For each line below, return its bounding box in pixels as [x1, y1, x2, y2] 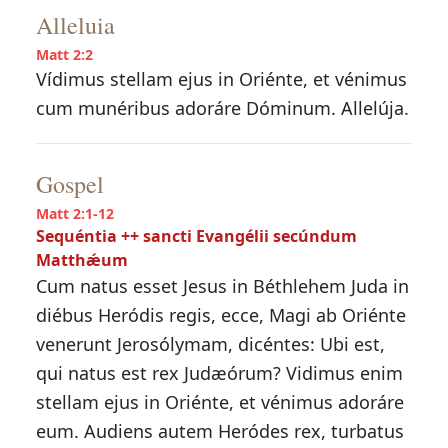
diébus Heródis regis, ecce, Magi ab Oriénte [35, 303, 406, 327]
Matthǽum [35, 249, 128, 271]
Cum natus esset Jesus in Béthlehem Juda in [35, 274, 409, 298]
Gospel [35, 168, 104, 200]
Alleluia [35, 9, 115, 41]
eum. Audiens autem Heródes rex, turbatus [35, 419, 404, 443]
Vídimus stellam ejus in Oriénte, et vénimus [35, 67, 407, 91]
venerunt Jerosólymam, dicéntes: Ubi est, [35, 332, 385, 356]
